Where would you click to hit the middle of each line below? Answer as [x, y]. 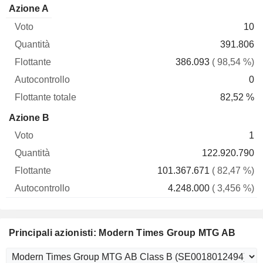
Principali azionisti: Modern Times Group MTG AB [122, 233]
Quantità [56, 20]
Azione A [29, 9]
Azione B [29, 118]
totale [201, 20]
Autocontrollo [150, 20]
